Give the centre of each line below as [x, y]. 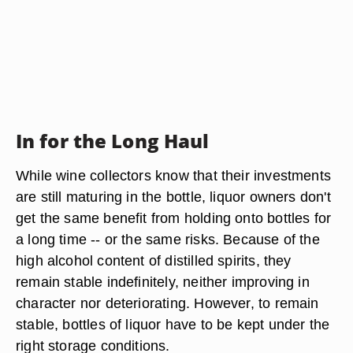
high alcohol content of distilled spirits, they [154, 260]
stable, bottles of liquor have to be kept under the [173, 324]
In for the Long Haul [113, 141]
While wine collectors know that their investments [174, 175]
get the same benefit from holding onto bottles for [174, 218]
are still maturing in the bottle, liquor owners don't [173, 197]
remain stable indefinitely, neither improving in [163, 282]
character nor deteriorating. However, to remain [167, 303]
